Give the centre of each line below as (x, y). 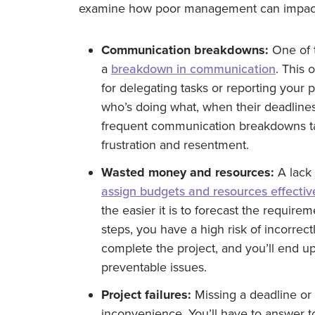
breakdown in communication (193, 69)
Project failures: (146, 294)
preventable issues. (154, 267)
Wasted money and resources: (188, 172)
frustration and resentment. (175, 144)
